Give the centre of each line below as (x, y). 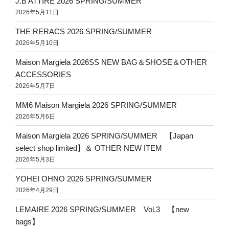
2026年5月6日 (35, 116)
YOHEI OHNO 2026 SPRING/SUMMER (84, 178)
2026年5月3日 (35, 159)
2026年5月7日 (35, 86)
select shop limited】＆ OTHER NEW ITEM (89, 148)
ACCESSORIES (43, 74)
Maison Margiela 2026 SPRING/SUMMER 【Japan (104, 135)
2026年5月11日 (37, 12)
